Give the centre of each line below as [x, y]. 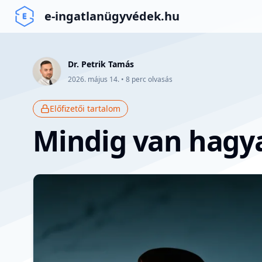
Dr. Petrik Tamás [101, 64]
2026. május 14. [94, 79]
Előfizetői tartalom [85, 108]
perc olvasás [151, 79]
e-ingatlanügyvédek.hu [112, 16]
